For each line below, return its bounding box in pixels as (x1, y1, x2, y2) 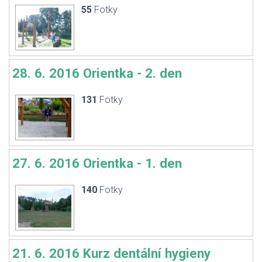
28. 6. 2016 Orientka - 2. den (12, 65, 182, 81)
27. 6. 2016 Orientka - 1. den (12, 156, 182, 171)
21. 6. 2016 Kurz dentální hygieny (12, 246, 211, 261)
